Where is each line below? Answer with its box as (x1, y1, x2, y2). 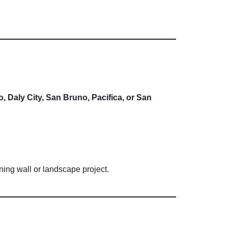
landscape (43, 165, 82, 174)
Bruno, (63, 93, 92, 102)
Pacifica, (92, 93, 126, 102)
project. (82, 165, 109, 174)
